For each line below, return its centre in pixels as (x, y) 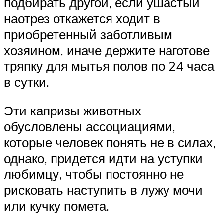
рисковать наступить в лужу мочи (103, 190)
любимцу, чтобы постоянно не (94, 174)
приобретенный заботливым (88, 34)
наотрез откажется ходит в (82, 19)
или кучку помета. (56, 205)
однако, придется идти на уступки (103, 158)
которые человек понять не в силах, (110, 142)
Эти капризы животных (73, 110)
